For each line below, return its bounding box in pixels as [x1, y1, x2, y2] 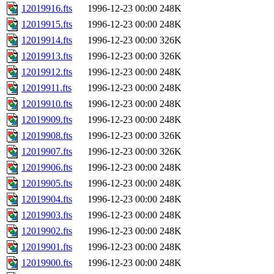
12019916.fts [21, 3, 72, 14]
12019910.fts [21, 98, 72, 109]
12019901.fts [21, 242, 72, 253]
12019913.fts [21, 51, 72, 62]
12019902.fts [21, 226, 72, 237]
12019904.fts [21, 194, 72, 205]
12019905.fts [21, 178, 72, 189]
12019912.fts [21, 67, 72, 78]
